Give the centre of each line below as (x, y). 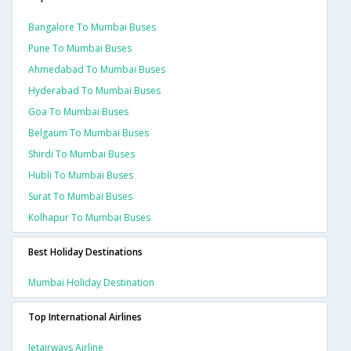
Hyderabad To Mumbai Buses (94, 91)
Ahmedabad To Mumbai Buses (97, 70)
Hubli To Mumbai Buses (81, 175)
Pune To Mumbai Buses (80, 49)
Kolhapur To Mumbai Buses (89, 218)
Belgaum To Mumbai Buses (89, 133)
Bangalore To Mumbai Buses (92, 27)
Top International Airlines (85, 317)
